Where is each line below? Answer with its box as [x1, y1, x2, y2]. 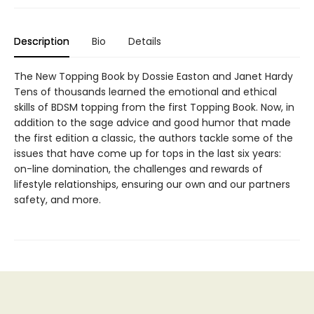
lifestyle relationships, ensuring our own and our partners [14, 177, 290, 191]
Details [128, 34, 161, 48]
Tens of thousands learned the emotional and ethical [14, 84, 277, 99]
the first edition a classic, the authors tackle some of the [14, 130, 293, 145]
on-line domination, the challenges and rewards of [14, 161, 263, 176]
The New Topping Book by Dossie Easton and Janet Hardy [14, 69, 293, 83]
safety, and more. [14, 192, 101, 207]
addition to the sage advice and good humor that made [14, 115, 291, 130]
